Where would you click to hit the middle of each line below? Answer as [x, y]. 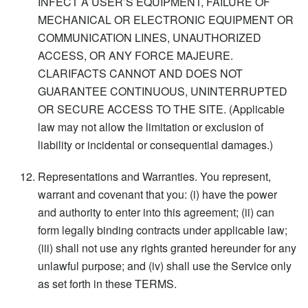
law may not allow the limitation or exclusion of [151, 126]
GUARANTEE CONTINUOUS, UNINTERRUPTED [163, 91]
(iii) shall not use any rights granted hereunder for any [167, 247]
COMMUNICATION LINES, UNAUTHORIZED [150, 37]
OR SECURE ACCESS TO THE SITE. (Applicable [161, 109]
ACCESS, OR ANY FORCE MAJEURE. [135, 55]
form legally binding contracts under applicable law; [163, 230]
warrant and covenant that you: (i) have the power [157, 194]
